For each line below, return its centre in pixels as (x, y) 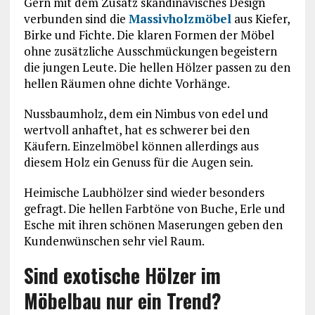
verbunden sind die (76, 19)
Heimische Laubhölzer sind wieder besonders (144, 193)
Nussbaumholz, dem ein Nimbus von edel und (146, 114)
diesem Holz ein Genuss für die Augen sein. (138, 162)
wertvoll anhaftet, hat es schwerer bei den (136, 130)
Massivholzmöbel (180, 19)
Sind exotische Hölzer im (122, 276)
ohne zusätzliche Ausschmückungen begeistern (150, 51)
